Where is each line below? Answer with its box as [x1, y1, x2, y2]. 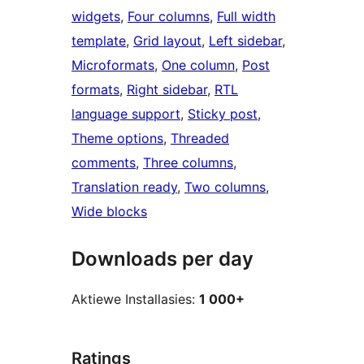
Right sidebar [127, 81, 207, 98]
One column [162, 57, 235, 74]
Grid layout [133, 32, 201, 50]
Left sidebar [209, 32, 282, 50]
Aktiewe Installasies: [71, 291, 199, 308]
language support [71, 106, 180, 123]
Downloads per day [71, 247, 253, 271]
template [71, 32, 126, 50]
